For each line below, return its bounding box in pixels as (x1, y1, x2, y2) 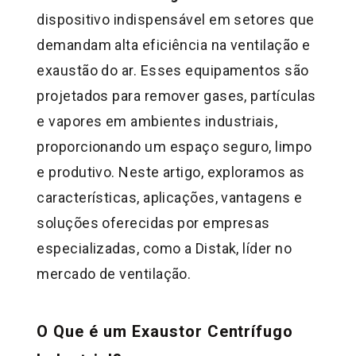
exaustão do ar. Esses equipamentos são (37, 62, 309, 79)
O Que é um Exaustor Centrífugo (37, 322, 294, 342)
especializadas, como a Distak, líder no (37, 240, 292, 257)
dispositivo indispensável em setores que (37, 11, 315, 29)
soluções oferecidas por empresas (37, 215, 270, 232)
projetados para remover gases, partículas (37, 87, 316, 105)
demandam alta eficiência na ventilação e (37, 37, 311, 54)
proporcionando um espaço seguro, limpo (37, 138, 312, 156)
